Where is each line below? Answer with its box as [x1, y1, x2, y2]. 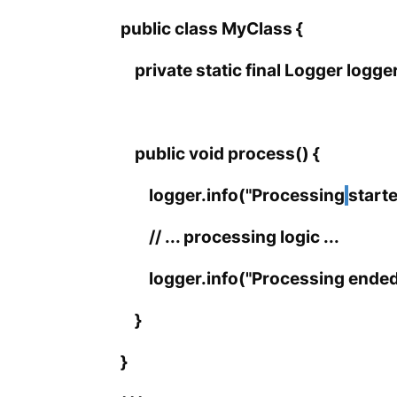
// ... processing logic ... [120, 227, 339, 248]
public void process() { [120, 144, 320, 165]
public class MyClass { [120, 19, 303, 40]
